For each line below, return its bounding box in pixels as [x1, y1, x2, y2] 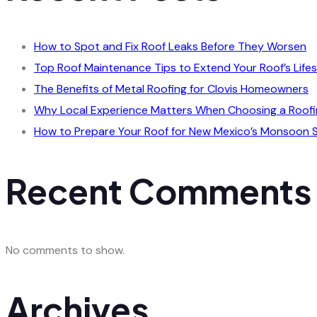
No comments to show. [6, 242, 125, 258]
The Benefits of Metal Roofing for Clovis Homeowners [34, 81, 309, 96]
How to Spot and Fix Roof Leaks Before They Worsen [34, 38, 306, 54]
